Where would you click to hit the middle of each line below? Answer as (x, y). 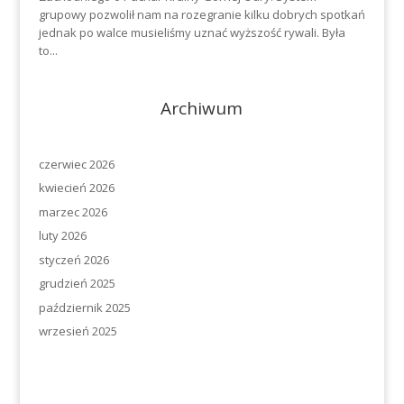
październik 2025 (84, 307)
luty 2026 (62, 236)
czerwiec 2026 (76, 164)
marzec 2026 (73, 211)
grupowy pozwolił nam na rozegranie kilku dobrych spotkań (202, 14)
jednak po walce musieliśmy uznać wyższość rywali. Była (192, 32)
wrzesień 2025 (78, 331)
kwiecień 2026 (76, 188)
